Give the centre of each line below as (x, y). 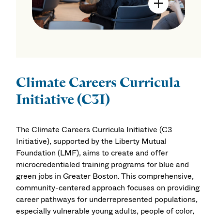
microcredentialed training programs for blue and (103, 164)
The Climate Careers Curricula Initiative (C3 (94, 129)
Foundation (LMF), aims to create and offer (92, 153)
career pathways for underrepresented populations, (107, 199)
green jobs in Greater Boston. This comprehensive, (105, 176)
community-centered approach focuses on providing (108, 187)
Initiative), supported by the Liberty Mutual (92, 141)
